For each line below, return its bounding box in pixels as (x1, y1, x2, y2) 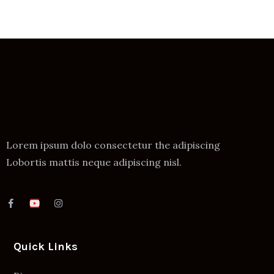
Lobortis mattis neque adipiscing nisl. (6, 155, 182, 168)
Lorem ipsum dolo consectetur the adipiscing (6, 138, 220, 151)
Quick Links (13, 239, 78, 253)
